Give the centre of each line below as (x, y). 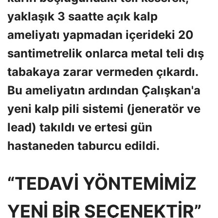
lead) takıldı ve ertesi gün (80, 127)
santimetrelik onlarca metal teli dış (106, 53)
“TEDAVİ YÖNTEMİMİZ (102, 183)
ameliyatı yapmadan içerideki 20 (100, 35)
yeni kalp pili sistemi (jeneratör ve (104, 109)
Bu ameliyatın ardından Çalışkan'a (104, 90)
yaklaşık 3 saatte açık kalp (82, 16)
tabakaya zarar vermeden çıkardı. (103, 72)
